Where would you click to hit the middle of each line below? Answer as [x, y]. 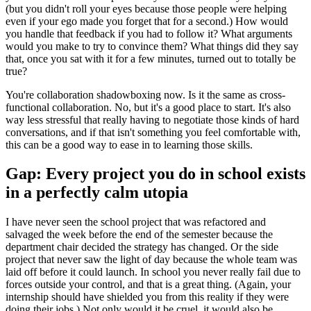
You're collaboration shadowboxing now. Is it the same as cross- [145, 94]
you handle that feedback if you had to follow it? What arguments [149, 33]
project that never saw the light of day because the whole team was [151, 260]
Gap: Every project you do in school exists [155, 174]
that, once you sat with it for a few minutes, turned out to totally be [151, 58]
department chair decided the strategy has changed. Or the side [142, 247]
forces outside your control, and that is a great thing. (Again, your [148, 285]
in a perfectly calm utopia [97, 193]
